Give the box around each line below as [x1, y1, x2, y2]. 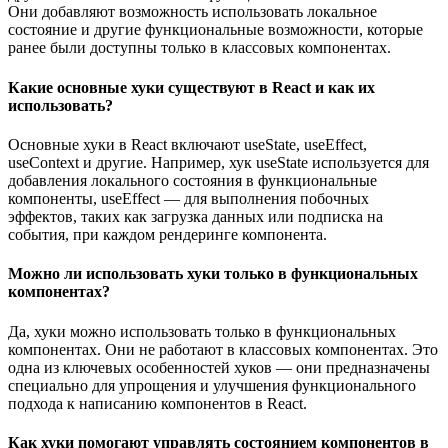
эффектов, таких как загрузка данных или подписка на [8, 207, 383, 225]
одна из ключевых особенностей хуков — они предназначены [8, 358, 430, 376]
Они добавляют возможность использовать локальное [8, 3, 377, 21]
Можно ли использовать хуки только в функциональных [8, 265, 418, 283]
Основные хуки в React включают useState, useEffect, [8, 135, 367, 153]
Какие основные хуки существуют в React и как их [8, 78, 375, 96]
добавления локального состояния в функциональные [8, 171, 377, 189]
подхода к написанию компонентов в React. [8, 394, 307, 412]
